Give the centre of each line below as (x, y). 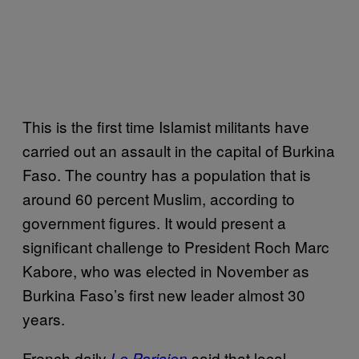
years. (44, 319)
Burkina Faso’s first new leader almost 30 (164, 294)
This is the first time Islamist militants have (166, 126)
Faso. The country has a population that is (167, 174)
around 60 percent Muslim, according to (159, 198)
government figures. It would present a (154, 222)
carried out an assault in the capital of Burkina (179, 150)
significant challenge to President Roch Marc (176, 246)
